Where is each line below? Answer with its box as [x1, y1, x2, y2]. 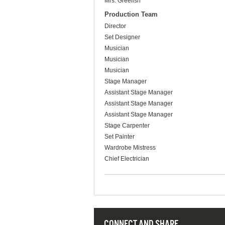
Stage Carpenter [104, 122, 150, 130]
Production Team [104, 11, 158, 19]
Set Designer [104, 34, 140, 41]
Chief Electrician [104, 155, 149, 163]
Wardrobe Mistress [104, 144, 156, 152]
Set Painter [104, 133, 135, 141]
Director [104, 23, 126, 30]
